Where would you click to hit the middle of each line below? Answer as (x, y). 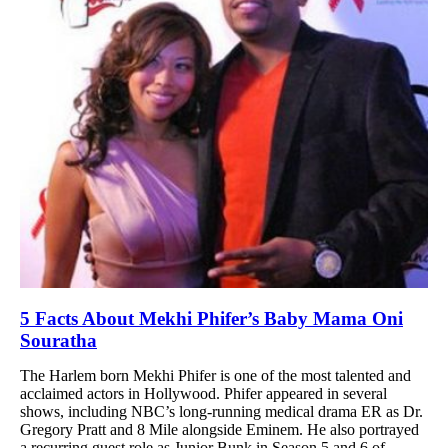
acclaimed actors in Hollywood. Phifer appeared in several (203, 393)
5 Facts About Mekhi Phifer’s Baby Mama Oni (211, 318)
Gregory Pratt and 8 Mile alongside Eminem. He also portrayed (219, 429)
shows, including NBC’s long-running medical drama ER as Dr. (221, 411)
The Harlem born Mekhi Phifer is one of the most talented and (215, 375)
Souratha (58, 340)
